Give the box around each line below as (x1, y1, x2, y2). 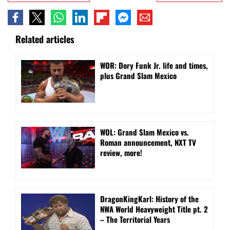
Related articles (15, 32, 74, 46)
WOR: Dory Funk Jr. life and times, (100, 60, 208, 71)
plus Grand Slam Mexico (100, 70, 177, 82)
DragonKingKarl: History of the (100, 193, 199, 205)
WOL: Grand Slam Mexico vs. (100, 126, 189, 138)
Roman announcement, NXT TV (100, 137, 196, 148)
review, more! (100, 147, 142, 159)
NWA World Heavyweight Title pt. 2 (100, 203, 208, 215)
